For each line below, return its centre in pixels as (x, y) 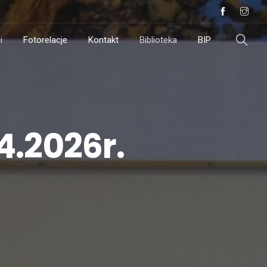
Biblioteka (158, 40)
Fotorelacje (45, 40)
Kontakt (103, 40)
